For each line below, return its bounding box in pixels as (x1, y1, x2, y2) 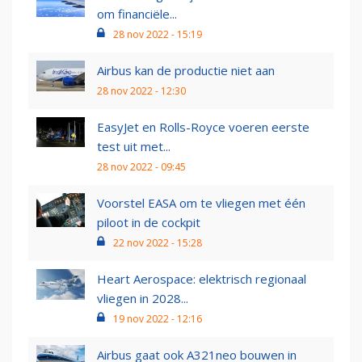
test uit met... (97, 138, 170, 155)
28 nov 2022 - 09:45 (97, 160, 186, 175)
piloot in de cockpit (97, 214, 200, 231)
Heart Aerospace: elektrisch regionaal (97, 271, 306, 288)
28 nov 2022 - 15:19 (113, 27, 202, 42)
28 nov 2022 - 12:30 (97, 84, 186, 99)
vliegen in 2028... (97, 290, 188, 307)
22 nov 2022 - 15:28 (113, 236, 202, 250)
